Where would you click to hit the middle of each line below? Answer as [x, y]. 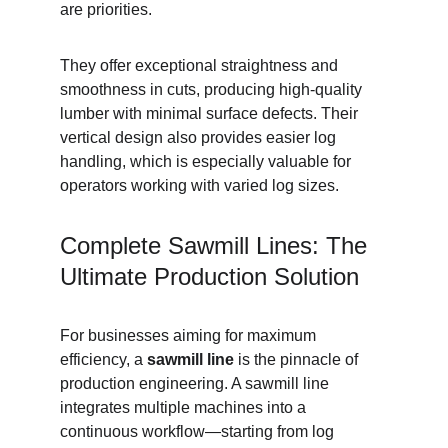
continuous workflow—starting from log [199, 431]
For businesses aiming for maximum [190, 335]
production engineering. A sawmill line [196, 383]
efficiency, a [103, 359]
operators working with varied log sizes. [199, 185]
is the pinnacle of [298, 359]
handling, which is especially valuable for [207, 161]
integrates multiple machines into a [185, 407]
